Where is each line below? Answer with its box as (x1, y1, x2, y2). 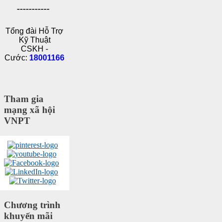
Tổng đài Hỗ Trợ (5, 27, 64, 36)
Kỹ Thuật (18, 36, 51, 45)
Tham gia (4, 94, 44, 105)
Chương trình (4, 199, 60, 210)
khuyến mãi (4, 210, 53, 221)
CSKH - (21, 45, 49, 54)
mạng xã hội (4, 105, 55, 115)
